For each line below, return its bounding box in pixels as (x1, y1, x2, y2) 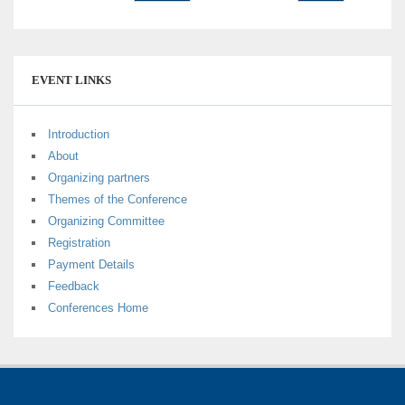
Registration (48, 235, 110, 250)
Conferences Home (48, 300, 148, 315)
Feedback (48, 278, 99, 293)
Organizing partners (48, 170, 150, 184)
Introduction (48, 127, 109, 141)
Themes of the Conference (48, 192, 187, 206)
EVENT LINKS (32, 72, 111, 87)
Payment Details (48, 257, 135, 271)
